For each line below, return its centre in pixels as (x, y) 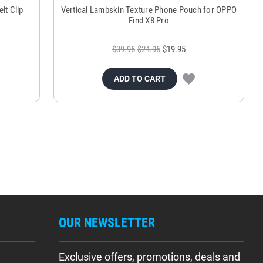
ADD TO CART (140, 79)
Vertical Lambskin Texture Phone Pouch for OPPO (149, 10)
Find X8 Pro (149, 21)
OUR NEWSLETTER (107, 223)
